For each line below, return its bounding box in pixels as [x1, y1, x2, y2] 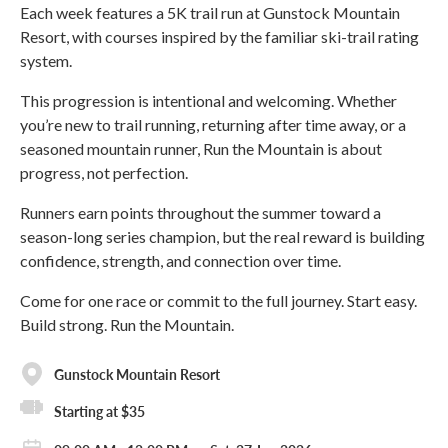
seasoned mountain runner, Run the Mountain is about [20, 139, 382, 158]
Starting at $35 [54, 400, 145, 421]
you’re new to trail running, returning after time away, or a [20, 115, 406, 134]
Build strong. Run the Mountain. [20, 315, 234, 334]
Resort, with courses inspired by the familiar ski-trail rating [20, 27, 419, 46]
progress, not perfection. [20, 163, 188, 182]
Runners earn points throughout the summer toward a [20, 203, 381, 222]
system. [20, 51, 72, 70]
